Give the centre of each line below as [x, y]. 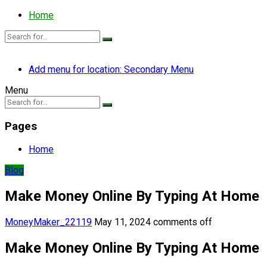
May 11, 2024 [122, 222]
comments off [183, 222]
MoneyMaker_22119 [48, 222]
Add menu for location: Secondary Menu [111, 69]
